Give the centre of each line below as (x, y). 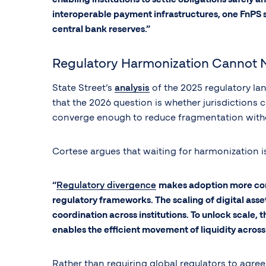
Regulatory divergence (106, 186)
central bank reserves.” (101, 29)
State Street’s (83, 88)
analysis (132, 88)
